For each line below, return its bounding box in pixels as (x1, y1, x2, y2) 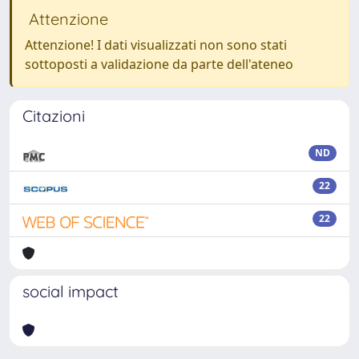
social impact (22, 281, 119, 301)
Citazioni (22, 106, 85, 126)
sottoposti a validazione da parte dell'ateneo (25, 55, 293, 73)
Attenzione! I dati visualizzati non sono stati (25, 36, 287, 54)
